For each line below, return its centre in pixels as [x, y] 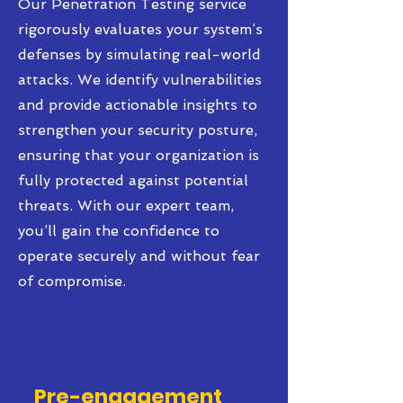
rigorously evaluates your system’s [140, 29]
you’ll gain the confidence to [119, 231]
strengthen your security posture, [138, 130]
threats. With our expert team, [126, 206]
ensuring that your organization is [139, 155]
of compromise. [72, 281]
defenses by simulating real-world [139, 54]
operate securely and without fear [139, 256]
